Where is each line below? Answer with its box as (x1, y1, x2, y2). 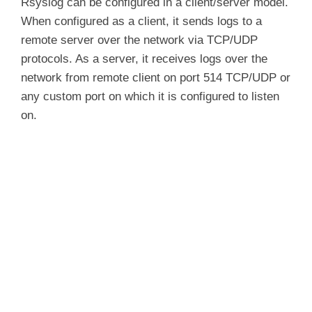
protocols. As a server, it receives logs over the (21, 52, 267, 66)
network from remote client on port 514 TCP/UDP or (21, 71, 290, 85)
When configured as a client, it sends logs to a (21, 15, 262, 29)
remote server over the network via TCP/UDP (21, 33, 258, 47)
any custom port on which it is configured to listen (21, 90, 279, 104)
